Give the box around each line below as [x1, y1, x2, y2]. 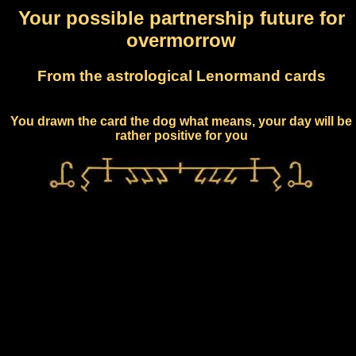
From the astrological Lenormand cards [37, 67, 326, 84]
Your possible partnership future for [17, 6, 345, 29]
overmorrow [126, 29, 236, 51]
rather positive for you [114, 128, 248, 142]
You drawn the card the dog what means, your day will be [10, 114, 352, 128]
